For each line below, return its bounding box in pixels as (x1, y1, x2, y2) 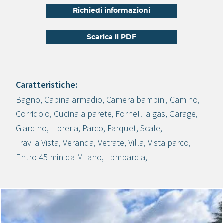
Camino (170, 94, 198, 105)
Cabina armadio (44, 94, 102, 105)
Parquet (107, 122, 136, 134)
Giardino (16, 122, 47, 134)
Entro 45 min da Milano (16, 151, 102, 163)
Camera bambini (106, 94, 166, 105)
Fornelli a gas (115, 108, 165, 119)
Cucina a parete (54, 108, 111, 119)
